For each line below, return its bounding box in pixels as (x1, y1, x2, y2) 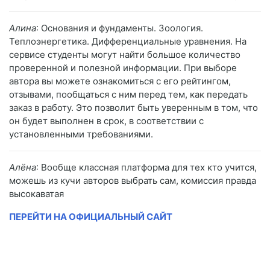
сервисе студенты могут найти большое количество (9, 49, 240, 61)
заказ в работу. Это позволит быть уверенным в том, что (9, 102, 258, 114)
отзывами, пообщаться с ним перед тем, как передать (9, 89, 248, 101)
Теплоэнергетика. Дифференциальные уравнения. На (9, 36, 246, 48)
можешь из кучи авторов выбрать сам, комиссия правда (9, 175, 256, 187)
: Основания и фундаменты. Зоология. (36, 22, 203, 34)
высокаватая (9, 188, 64, 200)
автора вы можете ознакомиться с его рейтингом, (9, 75, 231, 87)
